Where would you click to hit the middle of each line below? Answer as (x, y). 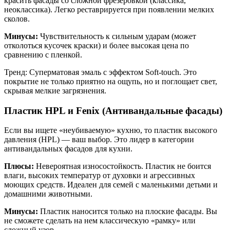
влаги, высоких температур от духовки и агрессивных (100, 176)
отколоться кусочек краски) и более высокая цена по (97, 45)
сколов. (17, 18)
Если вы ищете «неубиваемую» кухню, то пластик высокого (111, 130)
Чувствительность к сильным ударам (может (117, 36)
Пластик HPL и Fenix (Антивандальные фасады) (113, 110)
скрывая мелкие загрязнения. (55, 90)
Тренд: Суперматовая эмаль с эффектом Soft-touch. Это (100, 72)
